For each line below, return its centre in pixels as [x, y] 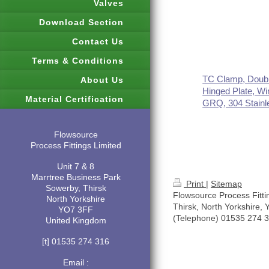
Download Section [81, 22]
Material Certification [74, 99]
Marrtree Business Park [76, 177]
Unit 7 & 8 [76, 166]
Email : [76, 262]
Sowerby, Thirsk [76, 188]
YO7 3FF [76, 210]
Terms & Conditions [78, 61]
